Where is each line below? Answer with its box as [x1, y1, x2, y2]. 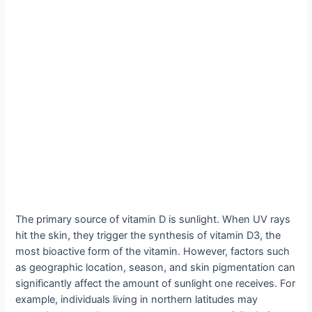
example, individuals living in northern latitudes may [15, 293, 258, 306]
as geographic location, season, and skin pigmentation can [15, 261, 296, 274]
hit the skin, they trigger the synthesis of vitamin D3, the [15, 229, 281, 242]
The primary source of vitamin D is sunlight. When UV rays [15, 213, 291, 226]
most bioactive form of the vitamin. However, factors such [15, 245, 290, 258]
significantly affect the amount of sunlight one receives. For [15, 277, 296, 290]
